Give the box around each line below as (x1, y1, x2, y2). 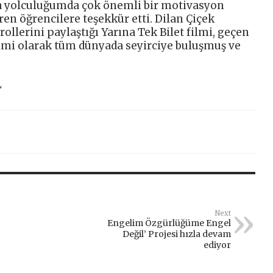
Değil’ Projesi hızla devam (122, 229, 231, 240)
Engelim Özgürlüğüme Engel (107, 218, 231, 229)
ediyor (203, 239, 231, 251)
